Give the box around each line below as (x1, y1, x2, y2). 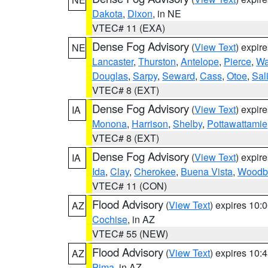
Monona (92, 117, 127, 130)
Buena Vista (181, 165, 233, 178)
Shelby (173, 117, 202, 130)
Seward (162, 69, 195, 83)
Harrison (132, 117, 168, 130)
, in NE (153, 7, 181, 20)
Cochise (92, 212, 127, 226)
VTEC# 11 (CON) (92, 179, 167, 193)
